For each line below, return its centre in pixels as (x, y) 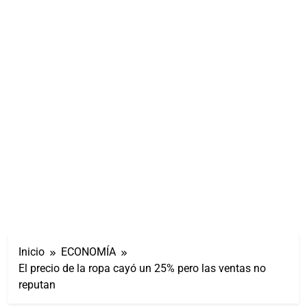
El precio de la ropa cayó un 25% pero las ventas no (142, 268)
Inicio (32, 251)
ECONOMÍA (88, 251)
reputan (37, 284)
